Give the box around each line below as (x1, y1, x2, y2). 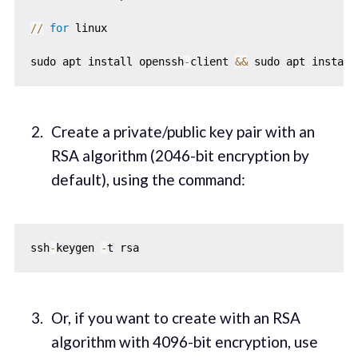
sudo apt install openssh (30, 54, 184, 68)
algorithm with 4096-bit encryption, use (50, 332, 318, 352)
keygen (55, 241, 101, 255)
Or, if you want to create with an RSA (50, 308, 300, 328)
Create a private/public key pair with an (50, 121, 315, 141)
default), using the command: (50, 169, 245, 189)
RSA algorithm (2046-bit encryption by (50, 145, 309, 165)
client (189, 54, 235, 68)
